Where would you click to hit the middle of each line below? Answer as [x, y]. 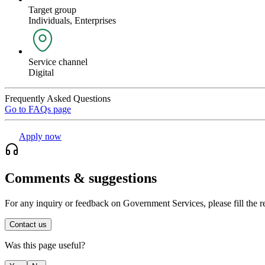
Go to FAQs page [38, 109]
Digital [41, 72]
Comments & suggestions [81, 178]
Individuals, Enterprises [72, 20]
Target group [52, 9]
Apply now [40, 136]
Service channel [58, 62]
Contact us [28, 224]
